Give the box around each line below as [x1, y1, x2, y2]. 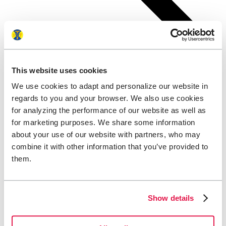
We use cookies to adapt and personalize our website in [12, 82, 208, 91]
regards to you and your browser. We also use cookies [12, 94, 204, 103]
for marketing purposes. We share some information [12, 118, 195, 127]
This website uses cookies [12, 66, 107, 75]
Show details [148, 193, 194, 202]
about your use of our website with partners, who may [12, 130, 200, 139]
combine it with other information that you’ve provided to [12, 142, 208, 151]
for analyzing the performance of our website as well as [12, 106, 206, 115]
